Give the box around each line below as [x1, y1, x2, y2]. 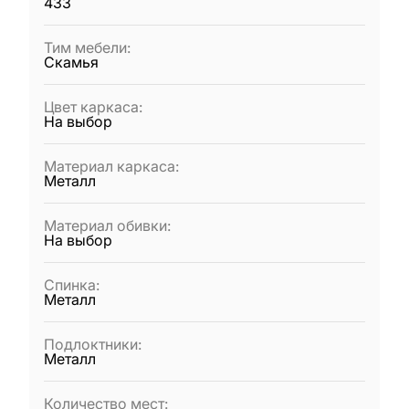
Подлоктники [44, 335, 138, 353]
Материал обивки [44, 216, 167, 235]
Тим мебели [44, 38, 127, 57]
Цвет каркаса [44, 98, 139, 116]
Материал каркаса [44, 157, 175, 175]
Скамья [44, 53, 99, 71]
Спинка [44, 276, 96, 294]
